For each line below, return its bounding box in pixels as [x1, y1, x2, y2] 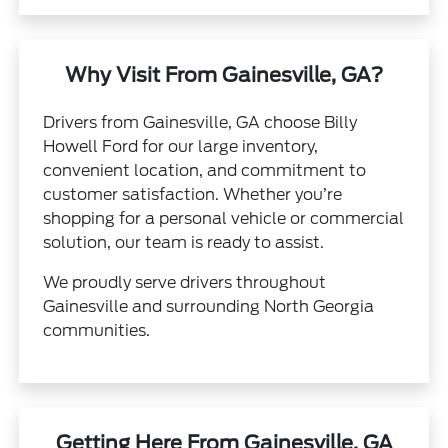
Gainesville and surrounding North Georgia [43, 296, 375, 316]
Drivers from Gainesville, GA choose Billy [43, 112, 358, 132]
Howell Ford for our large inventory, [43, 136, 319, 156]
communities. [43, 320, 151, 340]
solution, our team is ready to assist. [43, 232, 325, 252]
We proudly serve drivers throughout [43, 272, 327, 292]
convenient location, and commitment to [43, 160, 367, 180]
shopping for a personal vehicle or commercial [43, 208, 405, 228]
